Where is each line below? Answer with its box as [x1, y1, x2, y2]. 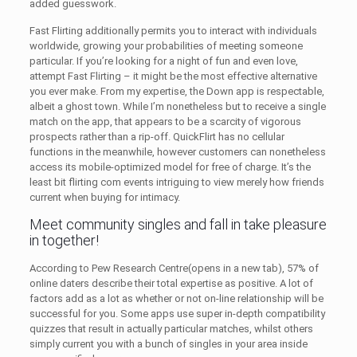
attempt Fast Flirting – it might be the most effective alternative [29, 70, 317, 82]
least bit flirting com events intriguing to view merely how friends [29, 176, 324, 188]
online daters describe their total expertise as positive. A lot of [29, 277, 313, 289]
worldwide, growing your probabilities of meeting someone [29, 40, 303, 52]
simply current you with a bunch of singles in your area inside [29, 338, 308, 350]
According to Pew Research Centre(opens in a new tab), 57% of [29, 262, 319, 274]
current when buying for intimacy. [29, 191, 180, 203]
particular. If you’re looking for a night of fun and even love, [29, 55, 298, 67]
